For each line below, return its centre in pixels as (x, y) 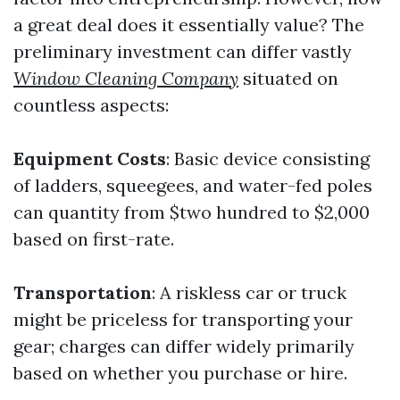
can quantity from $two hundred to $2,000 (192, 212)
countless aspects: (91, 105)
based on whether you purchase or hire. (180, 373)
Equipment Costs (90, 158)
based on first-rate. (94, 239)
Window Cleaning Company (126, 78)
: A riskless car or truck (249, 292)
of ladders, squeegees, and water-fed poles (193, 185)
